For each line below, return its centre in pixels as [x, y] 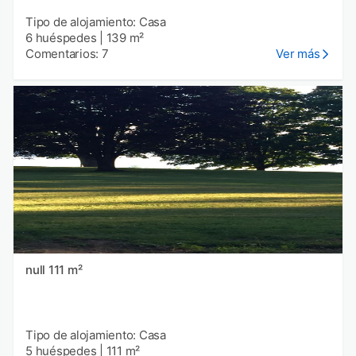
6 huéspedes [61, 37]
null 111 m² [65, 270]
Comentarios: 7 [67, 53]
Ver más [298, 53]
